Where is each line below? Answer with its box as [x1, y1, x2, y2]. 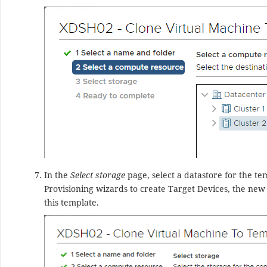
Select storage [70, 169, 126, 181]
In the [44, 169, 71, 181]
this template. [44, 197, 100, 209]
